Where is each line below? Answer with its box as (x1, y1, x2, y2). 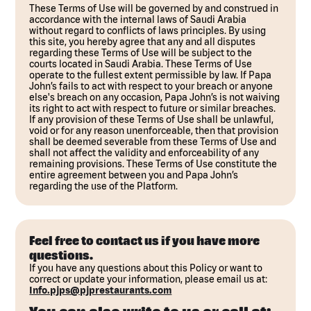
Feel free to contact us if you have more (29, 233, 260, 248)
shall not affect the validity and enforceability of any (29, 147, 260, 158)
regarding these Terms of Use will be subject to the (29, 47, 253, 58)
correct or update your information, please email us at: (29, 274, 268, 285)
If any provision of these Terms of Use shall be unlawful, (29, 114, 274, 125)
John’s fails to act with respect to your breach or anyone (29, 81, 274, 92)
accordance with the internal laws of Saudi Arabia (29, 14, 247, 25)
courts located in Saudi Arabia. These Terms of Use (29, 58, 253, 69)
